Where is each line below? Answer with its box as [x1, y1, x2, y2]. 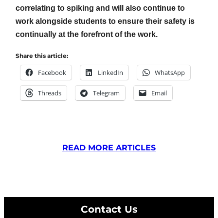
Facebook [38, 68, 66, 77]
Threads [38, 88, 61, 97]
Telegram [93, 88, 120, 97]
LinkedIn [98, 68, 123, 77]
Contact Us [80, 203, 138, 215]
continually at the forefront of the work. [16, 30, 158, 38]
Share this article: [16, 52, 68, 59]
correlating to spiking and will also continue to [16, 3, 185, 12]
